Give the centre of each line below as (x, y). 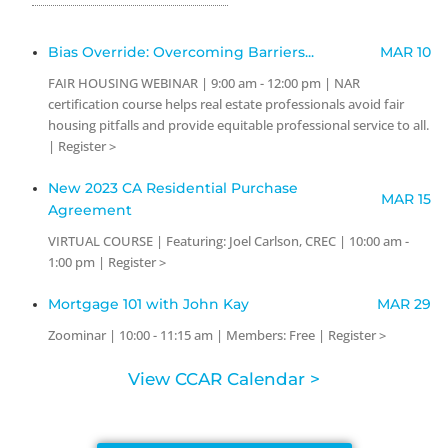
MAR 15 (405, 199)
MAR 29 (403, 304)
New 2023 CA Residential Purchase (173, 188)
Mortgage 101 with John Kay (149, 304)
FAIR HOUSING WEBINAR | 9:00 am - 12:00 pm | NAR (204, 83)
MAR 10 (405, 52)
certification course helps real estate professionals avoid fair (226, 104)
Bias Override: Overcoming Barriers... (181, 52)
